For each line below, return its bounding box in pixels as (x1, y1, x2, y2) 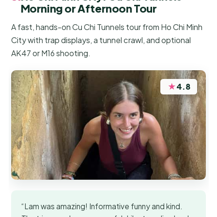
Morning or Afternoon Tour (20, 1, 157, 15)
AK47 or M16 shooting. (11, 47, 91, 58)
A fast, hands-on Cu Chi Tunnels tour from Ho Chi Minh (11, 21, 203, 32)
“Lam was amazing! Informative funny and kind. (21, 201, 183, 211)
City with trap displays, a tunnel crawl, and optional (11, 34, 191, 45)
